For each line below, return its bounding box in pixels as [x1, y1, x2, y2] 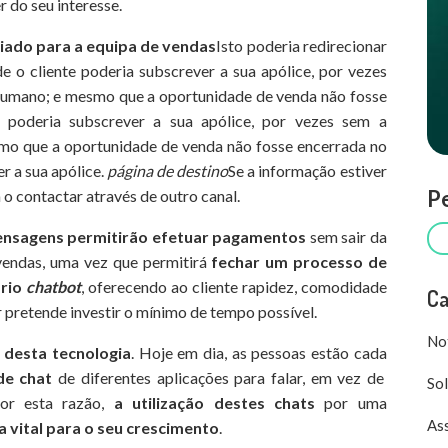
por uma [314, 392, 387, 412]
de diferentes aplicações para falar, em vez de [52, 367, 384, 387]
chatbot [26, 276, 82, 296]
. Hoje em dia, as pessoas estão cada [130, 342, 387, 362]
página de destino [107, 160, 229, 180]
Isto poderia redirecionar [216, 35, 387, 55]
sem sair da [306, 226, 387, 246]
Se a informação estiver [228, 160, 387, 180]
